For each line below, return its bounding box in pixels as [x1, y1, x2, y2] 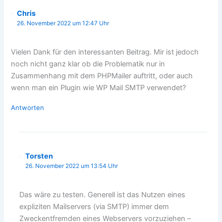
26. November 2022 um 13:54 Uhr [25, 163, 118, 170]
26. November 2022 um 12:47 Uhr [17, 19, 110, 27]
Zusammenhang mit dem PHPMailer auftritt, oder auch [11, 71, 193, 81]
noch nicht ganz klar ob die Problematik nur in [11, 59, 166, 69]
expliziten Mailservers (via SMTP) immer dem [19, 202, 169, 212]
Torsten [25, 152, 54, 161]
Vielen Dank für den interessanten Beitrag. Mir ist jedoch [11, 48, 199, 57]
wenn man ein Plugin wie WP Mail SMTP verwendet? [11, 83, 186, 93]
